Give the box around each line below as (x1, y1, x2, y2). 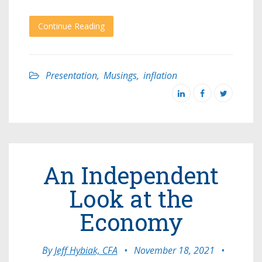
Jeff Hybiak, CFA (54, 243, 118, 257)
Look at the (69, 182, 193, 214)
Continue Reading (38, 20, 105, 32)
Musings (104, 68, 137, 82)
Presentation (46, 68, 97, 82)
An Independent (43, 159, 219, 191)
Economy (79, 206, 183, 237)
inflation (143, 68, 177, 82)
